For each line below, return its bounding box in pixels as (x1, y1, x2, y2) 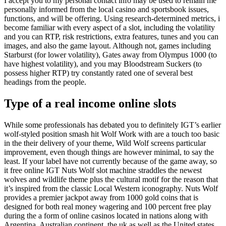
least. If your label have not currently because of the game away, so (4, 157, 217, 166)
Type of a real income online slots (4, 97, 176, 110)
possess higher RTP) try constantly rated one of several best (4, 69, 193, 78)
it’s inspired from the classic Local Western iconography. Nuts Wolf (4, 184, 218, 193)
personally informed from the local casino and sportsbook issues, (4, 5, 209, 14)
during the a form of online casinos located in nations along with (4, 211, 208, 220)
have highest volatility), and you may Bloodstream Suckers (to (4, 60, 202, 69)
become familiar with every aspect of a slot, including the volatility (4, 23, 215, 32)
